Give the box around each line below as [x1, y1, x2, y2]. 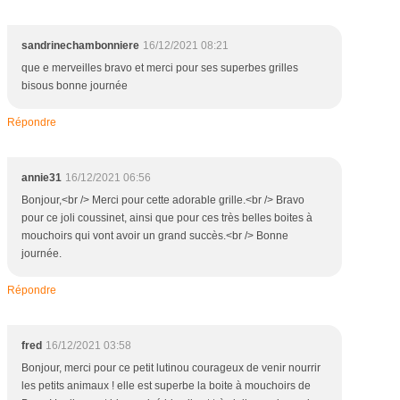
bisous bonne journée [21, 79, 128, 92]
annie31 [21, 171, 62, 184]
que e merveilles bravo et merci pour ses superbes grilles [21, 62, 298, 74]
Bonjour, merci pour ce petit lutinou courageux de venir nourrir [21, 362, 321, 374]
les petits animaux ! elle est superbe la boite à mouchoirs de [21, 379, 311, 392]
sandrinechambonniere [21, 39, 139, 52]
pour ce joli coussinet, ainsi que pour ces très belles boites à [21, 212, 312, 224]
